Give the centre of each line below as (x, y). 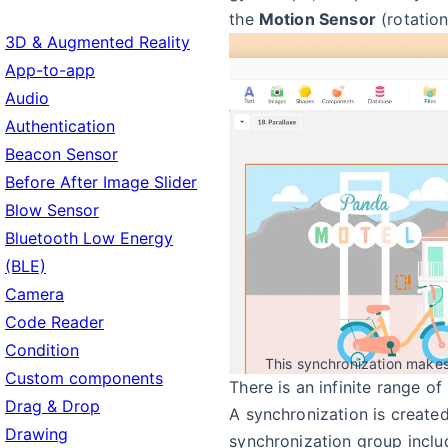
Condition (42, 350)
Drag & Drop (52, 406)
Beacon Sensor (61, 154)
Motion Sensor (317, 19)
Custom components (84, 378)
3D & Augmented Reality (97, 42)
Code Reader (54, 322)
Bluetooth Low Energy (89, 238)
